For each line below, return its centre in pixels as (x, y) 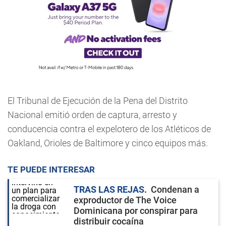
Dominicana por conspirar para (136, 211)
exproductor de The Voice (125, 200)
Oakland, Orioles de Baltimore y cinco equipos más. (108, 143)
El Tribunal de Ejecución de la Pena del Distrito (98, 101)
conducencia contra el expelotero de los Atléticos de (109, 129)
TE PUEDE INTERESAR (51, 169)
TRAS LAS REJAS (109, 189)
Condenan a (175, 189)
